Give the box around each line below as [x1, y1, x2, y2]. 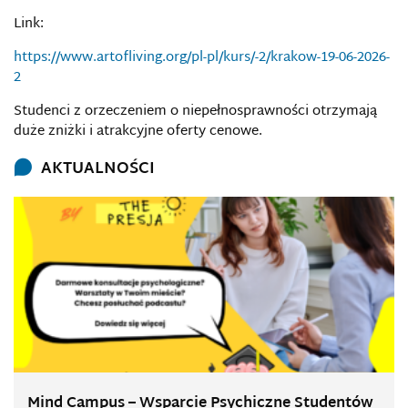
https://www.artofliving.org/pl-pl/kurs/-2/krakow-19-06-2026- [14, 45, 390, 70]
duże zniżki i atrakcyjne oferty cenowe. [14, 118, 262, 144]
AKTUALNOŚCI [41, 154, 155, 183]
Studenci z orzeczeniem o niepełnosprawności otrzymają [14, 98, 377, 124]
